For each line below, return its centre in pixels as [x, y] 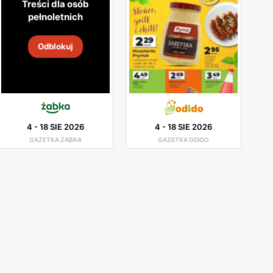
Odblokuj [55, 46]
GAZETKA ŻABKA [55, 139]
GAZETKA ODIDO [183, 139]
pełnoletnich [55, 16]
